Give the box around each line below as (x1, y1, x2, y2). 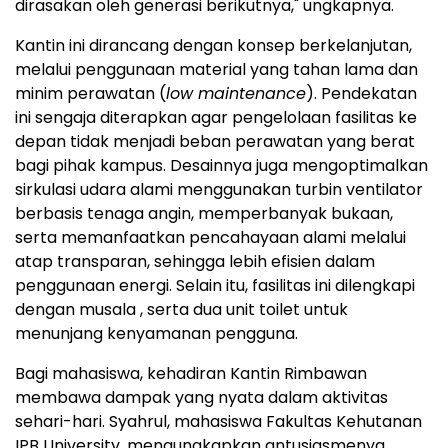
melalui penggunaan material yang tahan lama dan (15, 58, 418, 82)
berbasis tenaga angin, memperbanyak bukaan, (15, 202, 393, 226)
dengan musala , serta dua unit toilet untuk (15, 298, 348, 322)
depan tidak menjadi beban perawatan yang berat (15, 130, 415, 154)
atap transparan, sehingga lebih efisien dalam (15, 250, 375, 274)
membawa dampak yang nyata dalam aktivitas (15, 386, 388, 410)
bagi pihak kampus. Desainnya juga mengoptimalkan (15, 154, 428, 178)
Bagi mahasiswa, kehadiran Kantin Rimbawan (15, 362, 367, 386)
